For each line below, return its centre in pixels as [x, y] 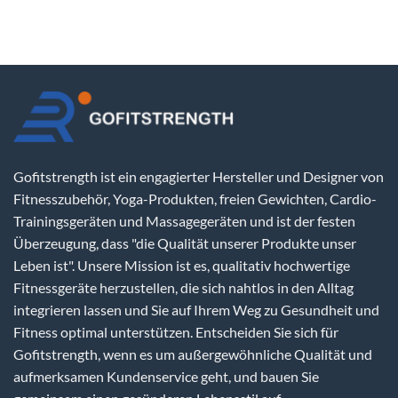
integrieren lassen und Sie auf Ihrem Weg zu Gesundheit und [196, 310]
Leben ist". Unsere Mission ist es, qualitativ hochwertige [182, 266]
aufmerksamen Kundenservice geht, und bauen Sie [166, 377]
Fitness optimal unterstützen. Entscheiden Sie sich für [176, 332]
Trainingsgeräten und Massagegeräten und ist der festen [184, 221]
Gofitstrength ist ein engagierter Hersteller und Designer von [199, 177]
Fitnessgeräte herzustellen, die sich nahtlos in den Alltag [183, 288]
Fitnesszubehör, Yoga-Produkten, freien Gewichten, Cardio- [195, 199]
